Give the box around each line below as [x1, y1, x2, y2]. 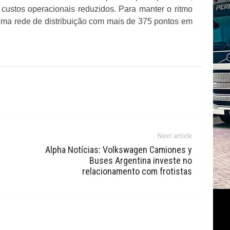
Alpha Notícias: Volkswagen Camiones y [45, 144, 192, 155]
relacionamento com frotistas [82, 166, 192, 177]
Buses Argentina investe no [89, 155, 192, 166]
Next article [157, 131, 192, 140]
